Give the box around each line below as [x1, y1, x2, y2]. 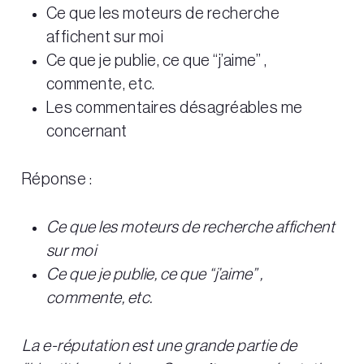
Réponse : [21, 171, 93, 188]
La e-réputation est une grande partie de [21, 338, 297, 355]
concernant [45, 123, 128, 141]
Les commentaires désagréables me [45, 100, 303, 117]
